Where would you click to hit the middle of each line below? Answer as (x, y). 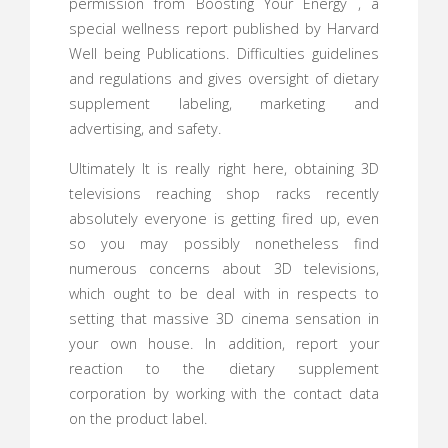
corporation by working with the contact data (224, 393)
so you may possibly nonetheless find (224, 243)
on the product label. (137, 418)
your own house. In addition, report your (224, 343)
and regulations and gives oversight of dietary (224, 79)
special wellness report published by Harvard (224, 29)
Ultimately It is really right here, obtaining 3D (224, 168)
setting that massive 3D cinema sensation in (224, 318)
